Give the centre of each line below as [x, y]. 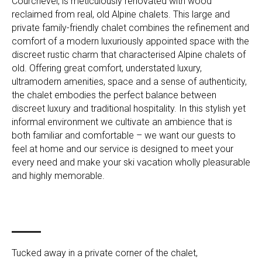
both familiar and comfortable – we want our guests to [124, 136]
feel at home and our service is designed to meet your [123, 149]
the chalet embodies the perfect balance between [114, 95]
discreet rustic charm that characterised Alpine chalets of [129, 55]
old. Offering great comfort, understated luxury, [107, 68]
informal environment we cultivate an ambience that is [122, 122]
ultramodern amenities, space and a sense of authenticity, [129, 82]
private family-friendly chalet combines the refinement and [130, 28]
